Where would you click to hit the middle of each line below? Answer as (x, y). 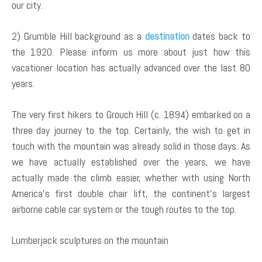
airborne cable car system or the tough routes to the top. (124, 209)
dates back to (220, 36)
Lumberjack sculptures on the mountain (90, 240)
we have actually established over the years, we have (131, 161)
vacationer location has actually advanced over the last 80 (131, 67)
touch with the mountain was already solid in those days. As (131, 146)
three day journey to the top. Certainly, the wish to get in (131, 130)
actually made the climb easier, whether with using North (131, 177)
